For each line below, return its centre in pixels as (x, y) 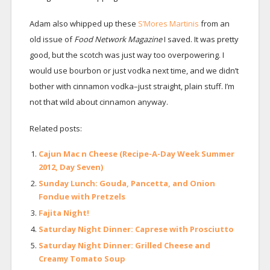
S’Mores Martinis (167, 23)
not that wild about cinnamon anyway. (99, 102)
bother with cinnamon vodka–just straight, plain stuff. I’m (132, 86)
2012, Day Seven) (71, 167)
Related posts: (55, 128)
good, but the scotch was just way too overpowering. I (127, 55)
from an (214, 23)
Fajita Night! (64, 212)
